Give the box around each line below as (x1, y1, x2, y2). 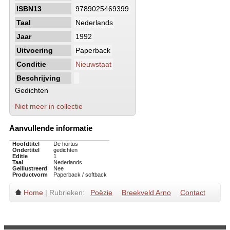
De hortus (53, 141, 78, 147)
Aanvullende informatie (9, 124, 92, 133)
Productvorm (12, 171, 48, 178)
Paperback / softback (53, 171, 107, 178)
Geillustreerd (12, 165, 47, 172)
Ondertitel (12, 147, 40, 154)
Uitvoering (16, 46, 53, 54)
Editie (12, 153, 28, 160)
